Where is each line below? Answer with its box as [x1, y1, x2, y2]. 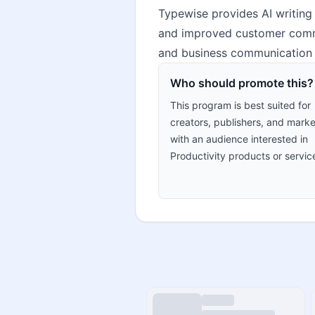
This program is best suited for [170, 99, 311, 111]
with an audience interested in [170, 133, 308, 145]
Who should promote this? [170, 76, 314, 90]
